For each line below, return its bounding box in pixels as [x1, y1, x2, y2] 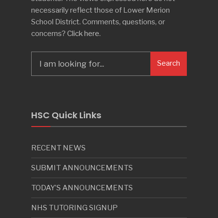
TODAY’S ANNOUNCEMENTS [31, 182, 133, 192]
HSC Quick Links [31, 109, 101, 121]
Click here [67, 28, 99, 38]
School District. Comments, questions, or [31, 17, 165, 26]
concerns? [31, 28, 67, 38]
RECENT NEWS [31, 143, 86, 152]
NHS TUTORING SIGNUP [31, 202, 118, 212]
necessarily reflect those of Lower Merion [31, 5, 170, 15]
